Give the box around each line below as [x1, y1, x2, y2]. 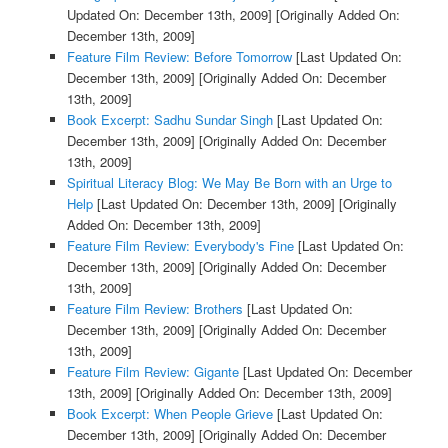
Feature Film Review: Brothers [66, 299, 243, 319]
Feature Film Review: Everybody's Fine [66, 236, 294, 256]
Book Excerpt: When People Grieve [66, 404, 273, 424]
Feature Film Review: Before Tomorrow [66, 47, 292, 67]
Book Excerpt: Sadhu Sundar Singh [66, 110, 273, 130]
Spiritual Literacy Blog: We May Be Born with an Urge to [66, 173, 392, 193]
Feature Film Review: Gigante [66, 362, 239, 382]
